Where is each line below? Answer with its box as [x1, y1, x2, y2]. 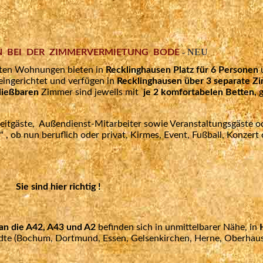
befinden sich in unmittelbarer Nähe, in [96, 222, 259, 232]
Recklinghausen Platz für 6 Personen [106, 65, 261, 75]
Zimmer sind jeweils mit [39, 87, 139, 97]
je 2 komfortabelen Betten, [139, 87, 259, 97]
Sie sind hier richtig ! [15, 182, 101, 192]
